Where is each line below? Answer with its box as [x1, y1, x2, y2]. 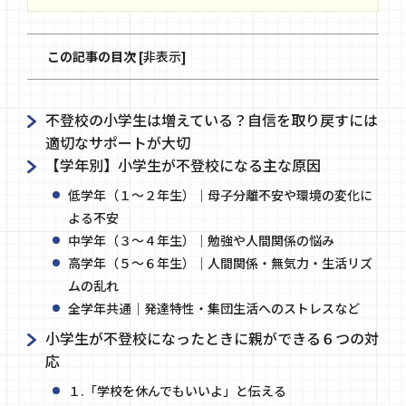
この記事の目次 [47, 46, 136, 65]
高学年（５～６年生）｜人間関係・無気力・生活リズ [68, 253, 372, 272]
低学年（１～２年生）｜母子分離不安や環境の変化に [68, 185, 372, 204]
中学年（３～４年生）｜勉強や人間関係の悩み [68, 230, 334, 249]
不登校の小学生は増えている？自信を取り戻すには [45, 108, 378, 130]
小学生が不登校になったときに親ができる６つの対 [45, 326, 379, 349]
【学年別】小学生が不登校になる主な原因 [45, 153, 321, 176]
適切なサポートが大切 [45, 130, 190, 153]
